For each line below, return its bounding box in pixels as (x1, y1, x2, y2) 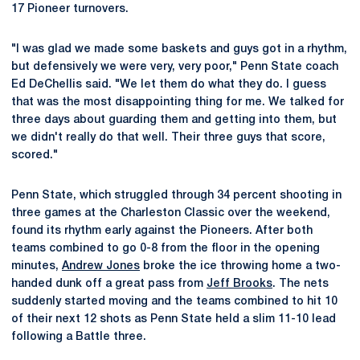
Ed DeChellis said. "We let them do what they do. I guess (11, 80, 326, 90)
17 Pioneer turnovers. (11, 4, 129, 14)
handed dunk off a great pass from (11, 279, 207, 289)
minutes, (11, 261, 62, 272)
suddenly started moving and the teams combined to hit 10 (11, 297, 337, 307)
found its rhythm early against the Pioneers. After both (11, 226, 313, 236)
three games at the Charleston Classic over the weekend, (11, 208, 330, 219)
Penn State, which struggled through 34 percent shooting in (11, 190, 342, 201)
